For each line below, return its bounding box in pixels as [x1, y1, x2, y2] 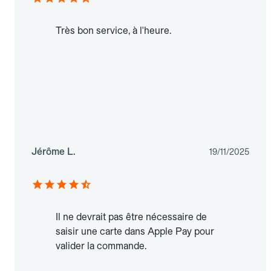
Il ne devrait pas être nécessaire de [56, 211, 207, 223]
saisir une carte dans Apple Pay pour [56, 226, 214, 238]
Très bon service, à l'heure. [56, 25, 171, 37]
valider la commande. [56, 240, 146, 252]
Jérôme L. [31, 146, 76, 158]
